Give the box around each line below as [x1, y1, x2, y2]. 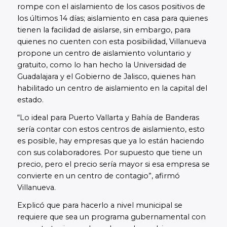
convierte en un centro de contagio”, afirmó [17, 171, 180, 181]
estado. [17, 95, 44, 105]
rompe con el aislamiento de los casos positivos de [17, 2, 205, 12]
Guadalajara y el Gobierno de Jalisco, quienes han [17, 72, 196, 82]
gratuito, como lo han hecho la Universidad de [17, 60, 186, 70]
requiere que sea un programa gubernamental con [17, 212, 206, 222]
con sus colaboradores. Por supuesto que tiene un [17, 148, 202, 158]
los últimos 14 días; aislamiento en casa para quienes [17, 14, 208, 23]
